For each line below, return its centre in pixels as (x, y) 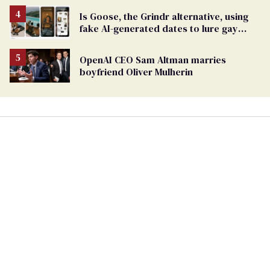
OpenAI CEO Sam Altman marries (153, 60)
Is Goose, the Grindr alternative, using (164, 17)
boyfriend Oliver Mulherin (136, 72)
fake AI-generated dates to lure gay (159, 29)
